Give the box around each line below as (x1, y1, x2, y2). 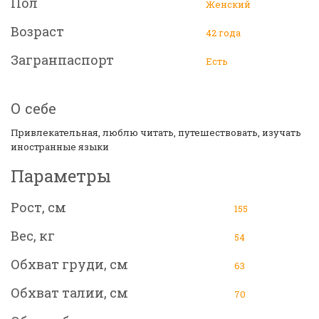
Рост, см (11, 199, 66, 216)
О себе (11, 99, 56, 118)
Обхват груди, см (11, 256, 128, 273)
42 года (206, 26, 241, 40)
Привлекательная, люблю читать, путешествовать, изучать (11, 126, 301, 140)
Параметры (11, 164, 111, 188)
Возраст (11, 23, 64, 41)
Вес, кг (11, 227, 55, 245)
